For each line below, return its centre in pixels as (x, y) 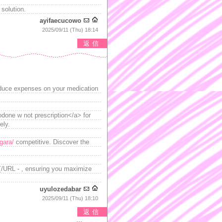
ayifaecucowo (60, 21)
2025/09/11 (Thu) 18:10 (70, 198)
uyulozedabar (60, 189)
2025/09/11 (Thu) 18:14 (70, 30)
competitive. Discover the (52, 142)
